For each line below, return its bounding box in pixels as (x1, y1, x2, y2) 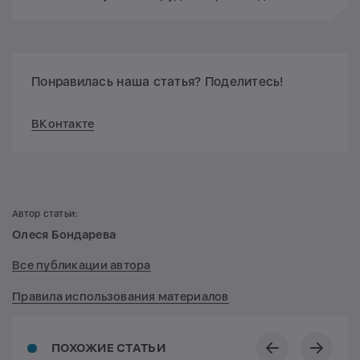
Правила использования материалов (12, 288, 229, 304)
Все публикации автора (12, 258, 151, 273)
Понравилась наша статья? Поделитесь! (31, 73, 284, 89)
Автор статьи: (12, 207, 78, 219)
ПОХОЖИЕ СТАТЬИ (51, 341, 166, 356)
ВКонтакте (31, 116, 95, 131)
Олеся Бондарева (12, 227, 117, 242)
